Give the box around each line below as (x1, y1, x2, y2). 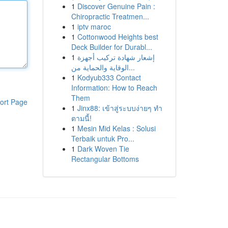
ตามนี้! (71, 113, 92, 123)
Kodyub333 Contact (77, 72, 141, 82)
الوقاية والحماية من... (128, 62, 135, 72)
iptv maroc (77, 21, 111, 32)
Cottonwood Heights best (77, 32, 158, 42)
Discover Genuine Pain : (77, 1, 155, 11)
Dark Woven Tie (77, 144, 129, 154)
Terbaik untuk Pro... (71, 133, 134, 144)
